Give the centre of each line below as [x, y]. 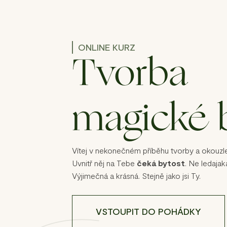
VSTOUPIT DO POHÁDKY [148, 211]
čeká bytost [161, 163]
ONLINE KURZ [107, 47]
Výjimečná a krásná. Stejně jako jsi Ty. [136, 176]
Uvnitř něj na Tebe [104, 163]
